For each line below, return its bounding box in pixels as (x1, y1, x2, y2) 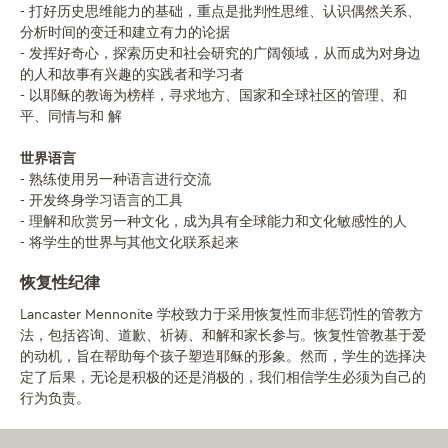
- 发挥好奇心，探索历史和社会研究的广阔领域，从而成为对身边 (20, 44, 421, 62)
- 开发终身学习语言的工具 (20, 191, 183, 209)
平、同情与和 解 (20, 107, 122, 125)
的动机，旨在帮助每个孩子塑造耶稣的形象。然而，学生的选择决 (20, 348, 426, 366)
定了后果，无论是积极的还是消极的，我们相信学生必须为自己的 (20, 369, 426, 387)
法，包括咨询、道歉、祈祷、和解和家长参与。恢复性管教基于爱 (20, 327, 426, 345)
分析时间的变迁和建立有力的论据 (20, 23, 230, 41)
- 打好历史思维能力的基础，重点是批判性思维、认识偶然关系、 (20, 2, 421, 20)
